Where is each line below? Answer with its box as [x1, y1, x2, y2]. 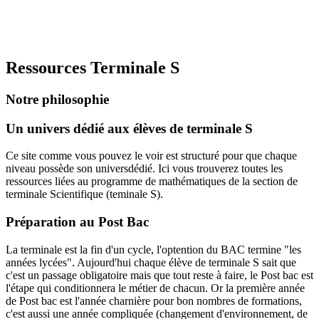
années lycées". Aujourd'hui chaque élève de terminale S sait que [6, 256, 296, 268]
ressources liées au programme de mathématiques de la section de [6, 175, 298, 188]
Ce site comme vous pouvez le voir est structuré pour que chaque [6, 150, 297, 162]
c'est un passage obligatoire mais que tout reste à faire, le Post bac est [6, 268, 313, 281]
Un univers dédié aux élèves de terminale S [6, 120, 253, 136]
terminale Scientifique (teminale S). [6, 188, 163, 201]
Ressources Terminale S [6, 58, 179, 77]
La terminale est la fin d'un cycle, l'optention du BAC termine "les [6, 243, 301, 256]
